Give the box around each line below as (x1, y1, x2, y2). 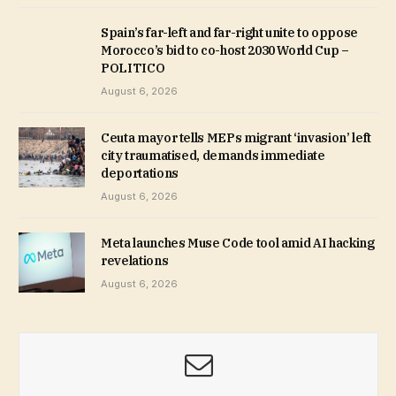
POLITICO (101, 59, 165, 76)
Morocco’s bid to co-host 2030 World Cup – (101, 42, 349, 58)
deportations (101, 164, 179, 181)
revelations (101, 252, 169, 269)
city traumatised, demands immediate (101, 147, 325, 164)
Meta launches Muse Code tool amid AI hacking (101, 234, 375, 251)
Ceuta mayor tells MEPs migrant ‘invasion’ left (101, 129, 371, 146)
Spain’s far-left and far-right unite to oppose (101, 24, 358, 41)
